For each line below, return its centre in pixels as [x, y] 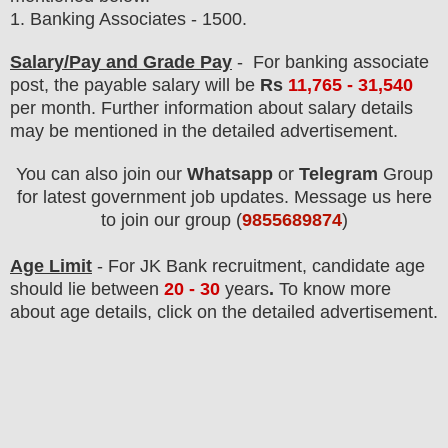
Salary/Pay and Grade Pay [121, 62]
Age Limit [51, 266]
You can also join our [101, 174]
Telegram [338, 174]
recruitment [257, 266]
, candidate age [363, 266]
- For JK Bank [152, 266]
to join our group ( [171, 220]
